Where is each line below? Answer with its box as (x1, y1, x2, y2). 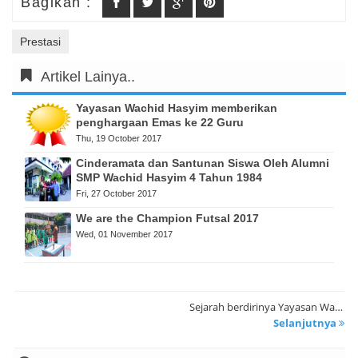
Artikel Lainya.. (41, 69, 135, 85)
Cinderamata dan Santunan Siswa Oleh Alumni (76, 157, 329, 169)
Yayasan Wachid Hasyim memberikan (76, 102, 277, 114)
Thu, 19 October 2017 (76, 133, 161, 143)
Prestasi (20, 35, 61, 48)
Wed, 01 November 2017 (76, 229, 173, 239)
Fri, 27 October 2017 (76, 189, 157, 198)
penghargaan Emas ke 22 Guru (76, 117, 244, 129)
